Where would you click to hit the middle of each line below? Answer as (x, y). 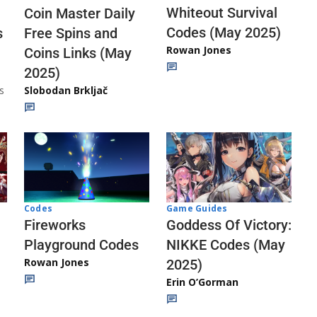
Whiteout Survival (222, 13)
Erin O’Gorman (202, 282)
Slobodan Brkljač (66, 90)
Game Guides (197, 209)
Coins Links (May (78, 53)
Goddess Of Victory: (229, 225)
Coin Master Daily (80, 13)
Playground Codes (81, 245)
